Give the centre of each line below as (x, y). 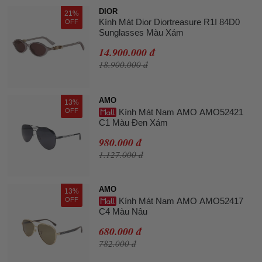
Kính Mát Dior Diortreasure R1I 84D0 (169, 22)
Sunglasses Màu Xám (141, 33)
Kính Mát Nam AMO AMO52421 (180, 112)
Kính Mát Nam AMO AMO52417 (180, 201)
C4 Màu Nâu (123, 212)
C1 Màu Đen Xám (133, 123)
